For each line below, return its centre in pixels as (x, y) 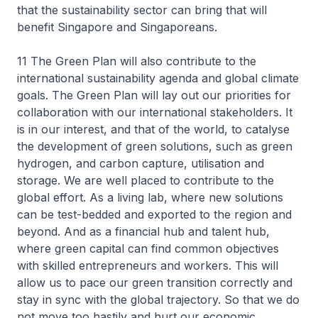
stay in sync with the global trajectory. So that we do (158, 300)
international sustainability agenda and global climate (158, 78)
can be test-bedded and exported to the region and (154, 214)
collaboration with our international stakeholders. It (155, 112)
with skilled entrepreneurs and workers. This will (148, 265)
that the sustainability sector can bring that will (142, 10)
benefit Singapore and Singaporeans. (117, 27)
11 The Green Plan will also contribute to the (137, 61)
